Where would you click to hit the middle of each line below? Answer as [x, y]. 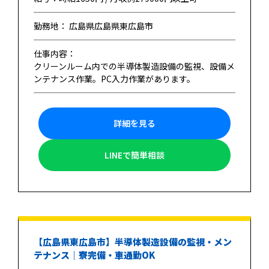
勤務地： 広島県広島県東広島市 [93, 26]
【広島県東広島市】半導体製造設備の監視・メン [133, 241]
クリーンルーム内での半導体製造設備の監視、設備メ [134, 66]
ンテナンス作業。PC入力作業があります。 [114, 78]
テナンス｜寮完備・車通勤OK [94, 255]
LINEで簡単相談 [134, 155]
